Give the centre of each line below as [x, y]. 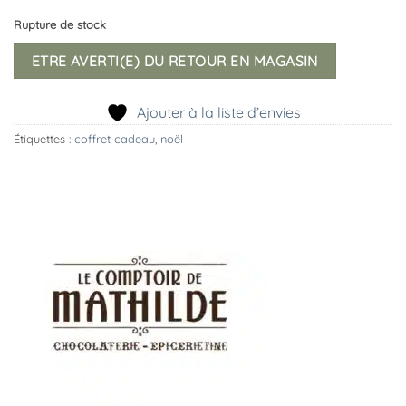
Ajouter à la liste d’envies [218, 113]
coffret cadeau [115, 139]
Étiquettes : [44, 139]
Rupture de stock [60, 25]
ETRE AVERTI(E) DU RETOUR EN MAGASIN [174, 60]
